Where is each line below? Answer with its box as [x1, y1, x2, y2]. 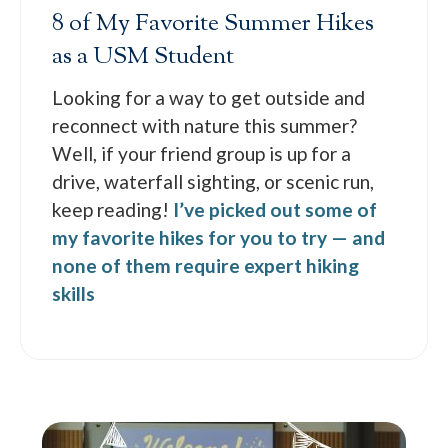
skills [52, 282, 96, 306]
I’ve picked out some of [173, 198, 378, 222]
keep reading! [52, 198, 174, 222]
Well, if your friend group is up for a [52, 142, 352, 166]
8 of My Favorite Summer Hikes [52, 7, 375, 42]
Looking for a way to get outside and [52, 86, 366, 110]
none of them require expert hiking [52, 254, 360, 278]
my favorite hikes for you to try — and [52, 226, 386, 250]
